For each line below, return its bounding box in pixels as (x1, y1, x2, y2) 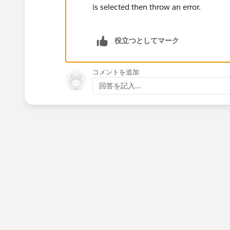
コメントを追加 (92, 67, 139, 76)
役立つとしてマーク (114, 35, 179, 45)
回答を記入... (99, 81, 141, 90)
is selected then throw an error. (92, 2, 201, 12)
